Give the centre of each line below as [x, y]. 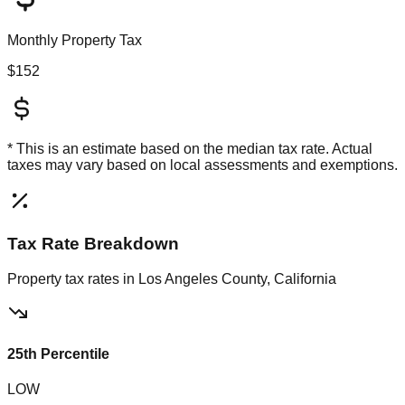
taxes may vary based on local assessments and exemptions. [202, 165]
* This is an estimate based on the [117, 149]
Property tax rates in [73, 278]
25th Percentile [58, 354]
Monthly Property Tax [75, 41]
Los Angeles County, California [237, 278]
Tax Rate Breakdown [93, 244]
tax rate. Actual [324, 149]
